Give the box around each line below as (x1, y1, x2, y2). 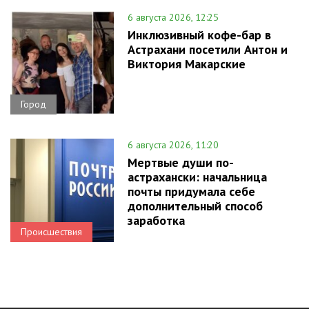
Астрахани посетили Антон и (128, 41, 288, 57)
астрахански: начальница (128, 168, 267, 185)
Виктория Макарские (128, 55, 246, 72)
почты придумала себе (128, 183, 255, 199)
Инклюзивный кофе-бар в (128, 26, 271, 43)
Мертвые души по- (128, 154, 234, 170)
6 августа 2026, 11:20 (128, 138, 219, 151)
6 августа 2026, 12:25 (128, 10, 219, 23)
